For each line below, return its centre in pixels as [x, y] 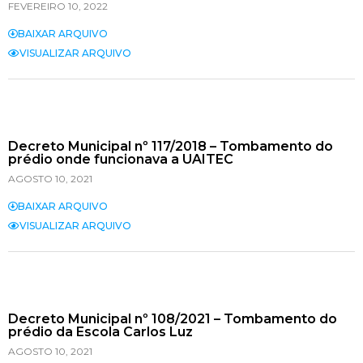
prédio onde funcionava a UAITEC [121, 160]
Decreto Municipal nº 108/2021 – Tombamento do [173, 319]
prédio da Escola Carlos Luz [100, 332]
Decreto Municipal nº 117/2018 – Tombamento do [171, 147]
